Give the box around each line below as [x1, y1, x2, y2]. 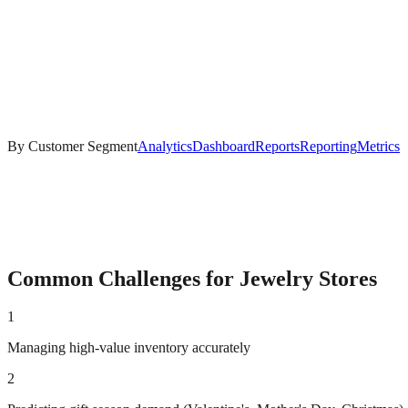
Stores [313, 266, 377, 291]
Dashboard [192, 138, 255, 154]
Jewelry [240, 266, 313, 291]
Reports [255, 138, 300, 154]
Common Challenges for [7, 266, 240, 291]
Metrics [357, 138, 400, 154]
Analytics [138, 138, 192, 154]
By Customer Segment [7, 138, 138, 154]
